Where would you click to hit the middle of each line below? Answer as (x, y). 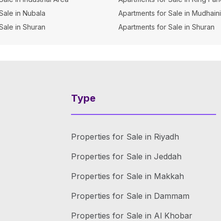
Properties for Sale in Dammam (130, 196)
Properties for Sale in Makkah (128, 176)
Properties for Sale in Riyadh (125, 137)
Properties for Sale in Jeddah (126, 156)
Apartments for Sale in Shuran (166, 27)
